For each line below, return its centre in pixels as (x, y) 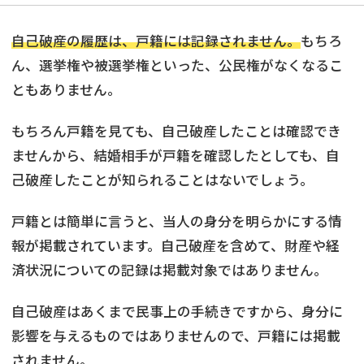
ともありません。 (66, 89)
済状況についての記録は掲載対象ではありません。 (169, 269)
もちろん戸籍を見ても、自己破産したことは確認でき (176, 130)
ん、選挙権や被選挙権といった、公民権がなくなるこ (177, 65)
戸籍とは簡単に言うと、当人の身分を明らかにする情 (177, 221)
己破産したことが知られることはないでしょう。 (162, 179)
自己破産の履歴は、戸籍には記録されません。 (156, 40)
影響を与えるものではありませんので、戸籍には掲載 (176, 335)
